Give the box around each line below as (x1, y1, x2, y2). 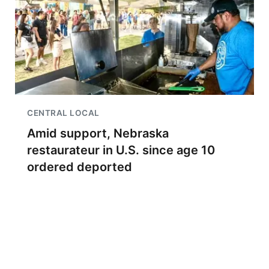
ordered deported (27, 160, 132, 174)
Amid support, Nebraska (27, 126, 169, 141)
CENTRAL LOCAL (27, 108, 100, 118)
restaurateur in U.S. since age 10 (27, 143, 215, 157)
